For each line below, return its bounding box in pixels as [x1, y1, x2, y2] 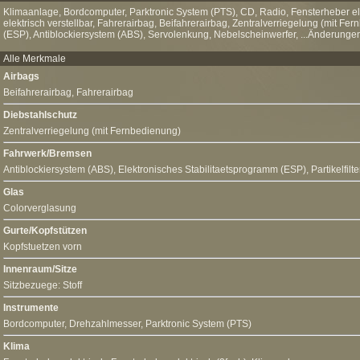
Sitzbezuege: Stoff [3, 280, 82, 291]
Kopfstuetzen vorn [3, 241, 82, 252]
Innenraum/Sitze [3, 264, 77, 275]
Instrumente [3, 302, 59, 313]
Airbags [3, 71, 39, 82]
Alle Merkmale [3, 53, 66, 64]
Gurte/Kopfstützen [3, 225, 87, 236]
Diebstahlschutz [3, 109, 77, 121]
